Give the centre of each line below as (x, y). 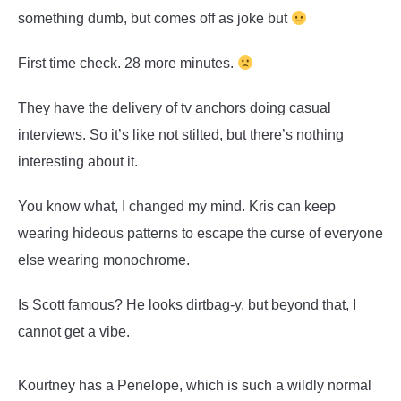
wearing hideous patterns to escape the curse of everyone (200, 233)
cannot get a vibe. (74, 332)
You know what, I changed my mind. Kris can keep (177, 206)
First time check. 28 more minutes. (128, 63)
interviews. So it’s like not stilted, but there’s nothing (181, 135)
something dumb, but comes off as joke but (154, 18)
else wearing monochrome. (104, 260)
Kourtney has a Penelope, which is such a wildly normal (195, 385)
